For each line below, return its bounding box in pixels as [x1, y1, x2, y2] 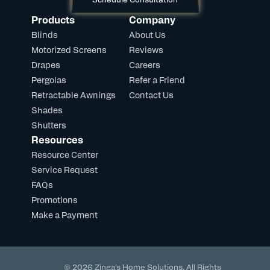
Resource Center [31, 149, 98, 160]
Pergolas [31, 74, 66, 85]
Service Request [31, 164, 98, 175]
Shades [31, 104, 63, 115]
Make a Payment [31, 209, 98, 220]
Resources [31, 133, 83, 146]
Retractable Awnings [31, 89, 116, 100]
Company [129, 13, 175, 26]
